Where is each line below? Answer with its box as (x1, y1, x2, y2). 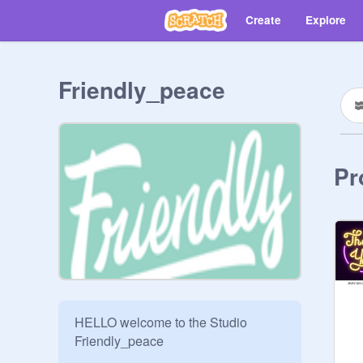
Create (246, 12, 281, 28)
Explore (305, 12, 346, 28)
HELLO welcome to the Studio (75, 313, 247, 331)
